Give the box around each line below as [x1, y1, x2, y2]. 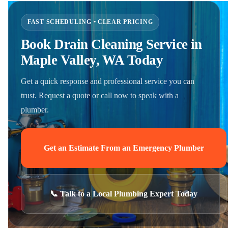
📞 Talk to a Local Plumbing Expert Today [50, 189, 197, 198]
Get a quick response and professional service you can [21, 76, 194, 85]
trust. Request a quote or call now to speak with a [21, 91, 179, 100]
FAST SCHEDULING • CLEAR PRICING [27, 18, 153, 25]
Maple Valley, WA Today [21, 52, 163, 68]
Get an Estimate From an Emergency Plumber [43, 143, 204, 152]
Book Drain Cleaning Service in [21, 36, 202, 52]
